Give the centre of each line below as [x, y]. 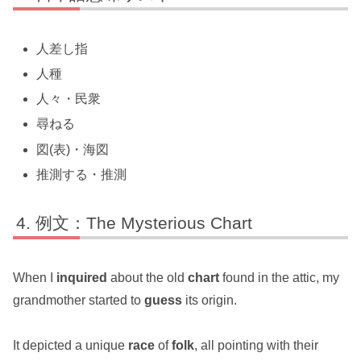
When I [35, 277]
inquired [82, 277]
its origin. [210, 300]
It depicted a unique [71, 346]
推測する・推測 [82, 174]
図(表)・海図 [73, 149]
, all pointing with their [256, 346]
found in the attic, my [279, 277]
